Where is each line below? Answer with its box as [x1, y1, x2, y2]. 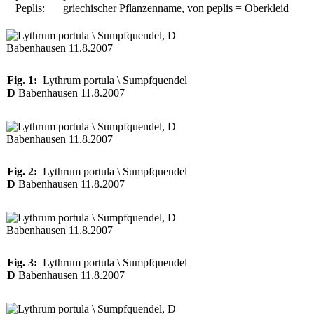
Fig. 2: [7, 165, 37, 177]
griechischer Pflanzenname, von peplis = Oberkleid [63, 2, 289, 14]
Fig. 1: [7, 74, 37, 86]
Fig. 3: [7, 257, 37, 268]
